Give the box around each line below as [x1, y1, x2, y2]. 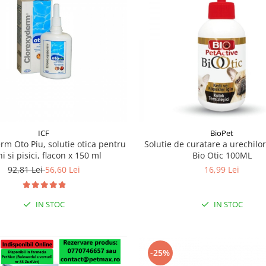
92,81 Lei [7, 163, 45, 175]
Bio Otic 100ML [192, 149, 252, 161]
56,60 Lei [45, 163, 80, 175]
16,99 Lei [204, 163, 240, 175]
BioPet [210, 127, 234, 138]
